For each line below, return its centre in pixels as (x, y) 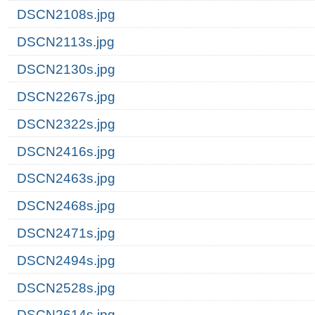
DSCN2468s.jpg (66, 206)
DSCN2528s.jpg (66, 288)
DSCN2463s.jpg (66, 179)
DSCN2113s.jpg (65, 42)
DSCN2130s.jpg (66, 70)
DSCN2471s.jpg (66, 233)
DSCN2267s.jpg (66, 96)
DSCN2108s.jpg (66, 15)
